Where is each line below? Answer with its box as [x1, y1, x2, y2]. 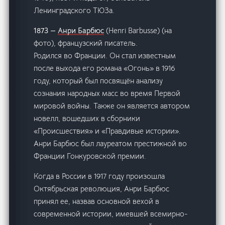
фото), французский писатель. [34, 38, 138, 48]
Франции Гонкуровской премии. [34, 151, 147, 161]
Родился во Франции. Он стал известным [34, 51, 176, 61]
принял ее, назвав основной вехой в [34, 196, 160, 206]
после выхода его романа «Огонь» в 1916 [34, 63, 176, 73]
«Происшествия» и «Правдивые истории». [34, 126, 181, 136]
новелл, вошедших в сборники [34, 114, 141, 124]
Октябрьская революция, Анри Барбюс [34, 184, 170, 194]
